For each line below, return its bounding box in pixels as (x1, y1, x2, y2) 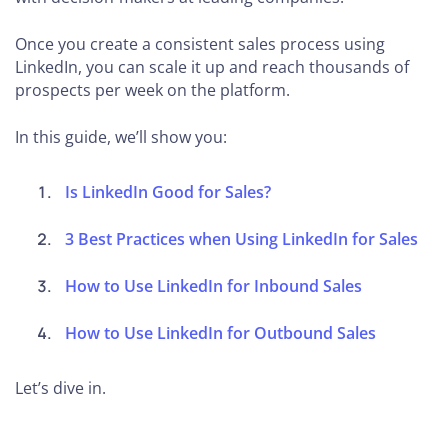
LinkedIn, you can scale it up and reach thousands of (15, 56, 409, 78)
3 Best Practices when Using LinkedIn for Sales (65, 228, 419, 250)
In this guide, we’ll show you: (15, 126, 227, 148)
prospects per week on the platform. (15, 79, 290, 101)
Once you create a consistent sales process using (15, 33, 385, 55)
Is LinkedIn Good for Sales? (65, 181, 272, 203)
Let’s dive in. (15, 377, 106, 399)
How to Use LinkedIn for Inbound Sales (65, 275, 363, 297)
